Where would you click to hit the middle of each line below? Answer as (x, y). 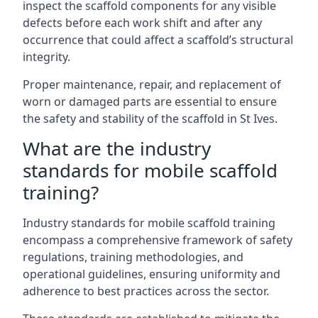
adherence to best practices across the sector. (146, 291)
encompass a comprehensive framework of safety (158, 240)
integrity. (46, 57)
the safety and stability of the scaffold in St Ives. (150, 119)
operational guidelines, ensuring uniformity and (152, 274)
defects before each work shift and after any (142, 23)
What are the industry (117, 148)
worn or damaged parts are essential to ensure (150, 102)
